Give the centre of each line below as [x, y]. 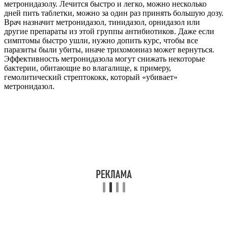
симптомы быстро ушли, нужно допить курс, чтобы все [101, 40]
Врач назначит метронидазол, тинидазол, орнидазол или [102, 22]
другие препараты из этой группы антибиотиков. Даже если [109, 31]
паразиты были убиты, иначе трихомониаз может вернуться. [109, 49]
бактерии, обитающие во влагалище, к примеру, [88, 68]
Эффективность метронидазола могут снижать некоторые [105, 59]
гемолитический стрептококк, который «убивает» [91, 77]
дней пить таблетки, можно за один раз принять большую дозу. [114, 13]
